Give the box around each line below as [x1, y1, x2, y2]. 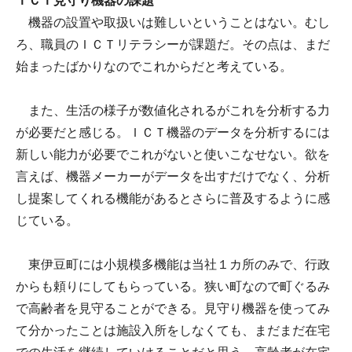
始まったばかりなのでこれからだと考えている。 [16, 59, 292, 73]
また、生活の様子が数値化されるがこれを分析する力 [16, 103, 330, 117]
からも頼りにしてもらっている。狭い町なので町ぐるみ [16, 279, 330, 293]
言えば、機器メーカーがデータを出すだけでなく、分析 [16, 169, 330, 183]
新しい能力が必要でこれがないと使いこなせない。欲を [16, 147, 330, 161]
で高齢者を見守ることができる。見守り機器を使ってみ [16, 301, 330, 315]
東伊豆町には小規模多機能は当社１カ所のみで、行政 [16, 257, 330, 271]
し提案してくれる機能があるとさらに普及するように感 [16, 191, 330, 205]
